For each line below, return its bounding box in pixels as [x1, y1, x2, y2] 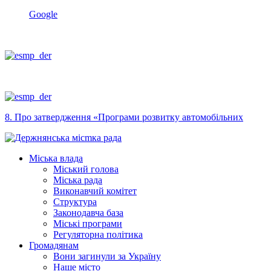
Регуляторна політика [53, 229, 143, 240]
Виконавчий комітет [53, 186, 137, 197]
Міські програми [53, 218, 122, 229]
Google [29, 9, 57, 20]
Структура [53, 197, 97, 207]
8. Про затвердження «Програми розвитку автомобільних [5, 112, 243, 123]
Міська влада [29, 153, 83, 164]
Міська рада [53, 175, 102, 186]
